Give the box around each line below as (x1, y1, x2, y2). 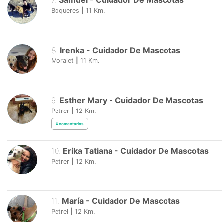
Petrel (51, 207, 68, 215)
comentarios (59, 121, 84, 127)
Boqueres (51, 7, 79, 15)
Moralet (51, 57, 74, 65)
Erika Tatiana (62, 145, 112, 156)
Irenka (59, 45, 84, 55)
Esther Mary (59, 95, 109, 106)
